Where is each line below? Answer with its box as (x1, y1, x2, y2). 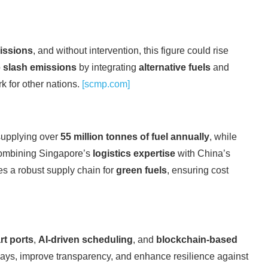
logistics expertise (93, 148, 175, 159)
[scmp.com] (82, 79, 130, 90)
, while (209, 132, 237, 142)
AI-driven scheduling (38, 234, 133, 245)
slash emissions (3, 62, 77, 73)
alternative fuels (139, 62, 211, 73)
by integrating (77, 62, 139, 73)
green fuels (116, 165, 167, 176)
